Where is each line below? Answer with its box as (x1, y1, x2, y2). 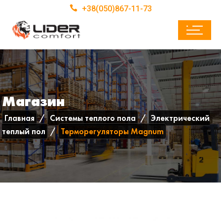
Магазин (2, 93, 65, 110)
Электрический (151, 112, 210, 123)
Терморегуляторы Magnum (61, 126, 164, 137)
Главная (4, 112, 35, 123)
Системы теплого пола (50, 112, 136, 123)
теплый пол (2, 126, 46, 137)
